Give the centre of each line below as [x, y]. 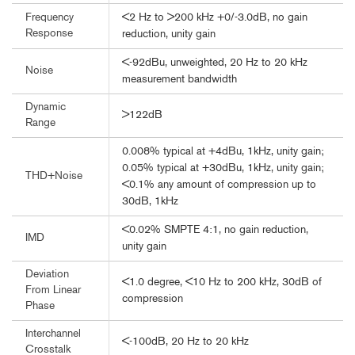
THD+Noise [54, 177]
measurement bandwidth [179, 80]
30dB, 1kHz [150, 202]
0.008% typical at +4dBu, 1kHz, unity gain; [223, 152]
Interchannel [53, 334]
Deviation [47, 275]
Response [49, 34]
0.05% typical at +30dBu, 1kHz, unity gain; [223, 169]
